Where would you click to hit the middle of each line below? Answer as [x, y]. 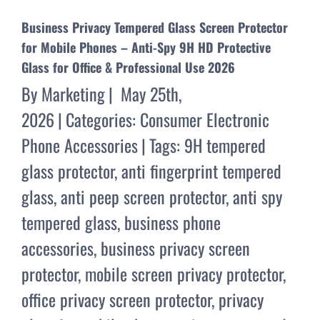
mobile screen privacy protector [184, 273]
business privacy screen [175, 247]
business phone [172, 222]
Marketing [73, 93]
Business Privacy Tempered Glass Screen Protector [155, 27]
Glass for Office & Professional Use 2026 [128, 67]
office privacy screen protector [116, 299]
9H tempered [225, 145]
